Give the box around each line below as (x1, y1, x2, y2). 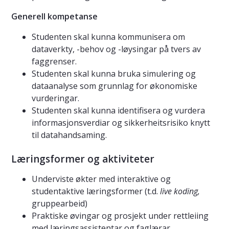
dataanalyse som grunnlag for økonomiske (32, 80, 197, 92)
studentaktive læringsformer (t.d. (32, 186, 160, 197)
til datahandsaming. (32, 129, 107, 141)
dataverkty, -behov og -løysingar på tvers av (32, 43, 201, 55)
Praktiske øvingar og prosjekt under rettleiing (32, 210, 209, 222)
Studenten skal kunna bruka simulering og (32, 68, 196, 80)
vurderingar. (32, 93, 79, 104)
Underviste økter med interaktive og (32, 173, 171, 185)
